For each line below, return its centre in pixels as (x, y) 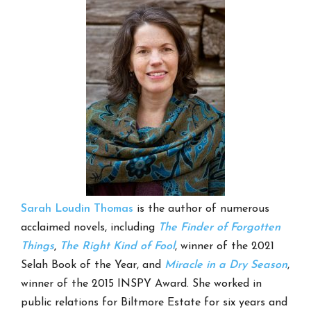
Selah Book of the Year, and (93, 265)
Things (38, 246)
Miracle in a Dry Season (226, 265)
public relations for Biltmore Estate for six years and (154, 302)
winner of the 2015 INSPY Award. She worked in (142, 284)
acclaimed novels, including (90, 227)
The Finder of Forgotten (220, 227)
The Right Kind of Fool (118, 246)
